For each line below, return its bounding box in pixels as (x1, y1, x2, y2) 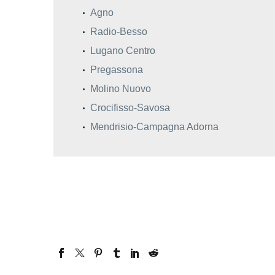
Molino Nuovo (90, 83, 151, 94)
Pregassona (90, 64, 143, 75)
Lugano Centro (90, 45, 155, 56)
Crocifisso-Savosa (90, 102, 170, 113)
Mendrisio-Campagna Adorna (90, 121, 219, 132)
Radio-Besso (90, 26, 147, 37)
